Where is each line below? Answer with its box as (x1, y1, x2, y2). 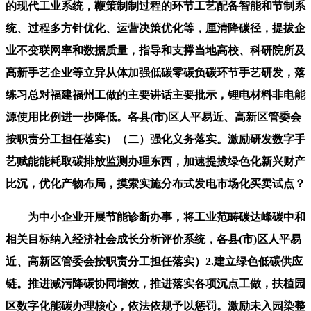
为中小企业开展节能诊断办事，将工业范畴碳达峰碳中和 (6, 210, 305, 223)
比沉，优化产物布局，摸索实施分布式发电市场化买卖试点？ (6, 177, 305, 190)
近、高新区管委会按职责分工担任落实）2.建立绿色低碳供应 (6, 255, 303, 267)
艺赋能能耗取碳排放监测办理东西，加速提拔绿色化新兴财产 (6, 155, 305, 167)
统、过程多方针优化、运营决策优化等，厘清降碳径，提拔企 (6, 22, 305, 34)
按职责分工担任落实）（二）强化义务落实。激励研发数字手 (6, 133, 305, 145)
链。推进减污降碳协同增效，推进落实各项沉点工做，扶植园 (6, 277, 305, 289)
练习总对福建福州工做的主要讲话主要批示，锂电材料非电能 (6, 88, 305, 101)
